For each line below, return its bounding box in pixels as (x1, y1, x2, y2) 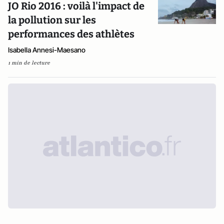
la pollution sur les (8, 14, 96, 26)
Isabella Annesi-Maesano (8, 45, 85, 54)
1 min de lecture (8, 59, 50, 66)
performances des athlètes (8, 28, 134, 40)
